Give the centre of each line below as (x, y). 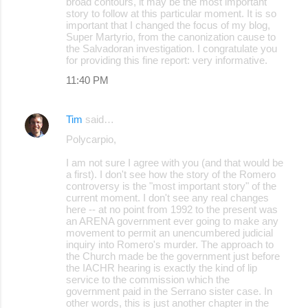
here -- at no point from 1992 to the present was (172, 209)
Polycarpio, (91, 139)
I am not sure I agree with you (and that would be (175, 162)
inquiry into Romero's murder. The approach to (170, 244)
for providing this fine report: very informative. (167, 60)
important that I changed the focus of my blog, (168, 25)
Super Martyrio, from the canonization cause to (171, 36)
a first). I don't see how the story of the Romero (171, 174)
